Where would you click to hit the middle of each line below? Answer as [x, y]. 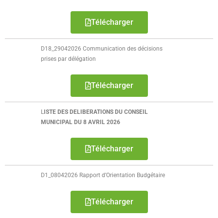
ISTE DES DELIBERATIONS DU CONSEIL [96, 112]
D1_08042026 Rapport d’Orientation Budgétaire [103, 175]
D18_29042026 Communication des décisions [102, 49]
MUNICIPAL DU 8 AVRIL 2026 [81, 122]
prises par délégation [69, 59]
